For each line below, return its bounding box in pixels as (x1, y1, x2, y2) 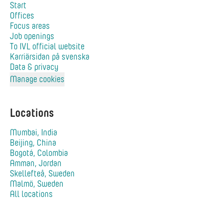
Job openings (10, 31, 54, 42)
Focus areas (10, 21, 50, 31)
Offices (10, 10, 34, 21)
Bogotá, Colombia (10, 148, 68, 158)
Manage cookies (10, 74, 65, 85)
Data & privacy (10, 62, 59, 72)
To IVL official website (10, 41, 85, 52)
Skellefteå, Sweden (10, 168, 75, 179)
